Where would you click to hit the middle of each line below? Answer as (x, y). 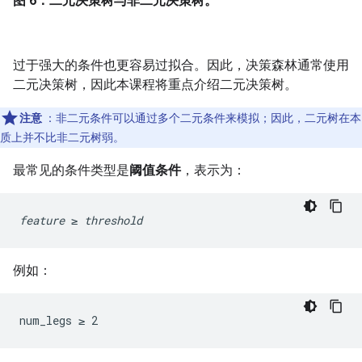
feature (42, 221)
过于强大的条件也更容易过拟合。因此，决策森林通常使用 (181, 65)
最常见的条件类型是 (71, 170)
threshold (113, 221)
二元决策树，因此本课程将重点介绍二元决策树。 (155, 85)
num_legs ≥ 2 (59, 321)
